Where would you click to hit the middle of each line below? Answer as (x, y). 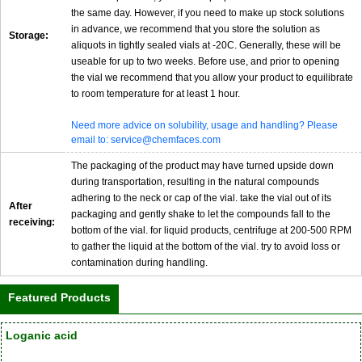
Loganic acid (41, 335)
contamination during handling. (139, 263)
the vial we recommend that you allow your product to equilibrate (212, 78)
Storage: (29, 36)
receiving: (32, 223)
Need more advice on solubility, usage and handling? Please (204, 126)
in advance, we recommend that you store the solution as (196, 29)
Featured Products (59, 298)
